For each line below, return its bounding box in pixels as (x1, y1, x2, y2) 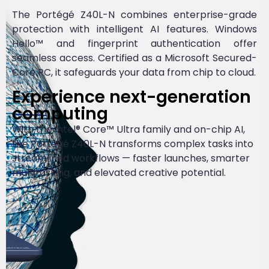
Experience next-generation (12, 85, 251, 109)
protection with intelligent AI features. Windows (12, 22, 257, 37)
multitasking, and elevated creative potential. (12, 165, 226, 180)
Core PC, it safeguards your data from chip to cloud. (12, 65, 256, 80)
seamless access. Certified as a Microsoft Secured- (12, 51, 257, 65)
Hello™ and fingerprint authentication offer (12, 37, 257, 51)
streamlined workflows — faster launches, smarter (12, 151, 250, 165)
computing (12, 101, 108, 125)
